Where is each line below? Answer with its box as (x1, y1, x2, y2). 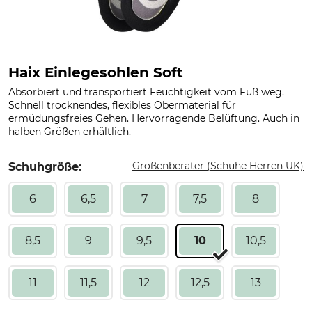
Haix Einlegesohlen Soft (8, 64, 183, 81)
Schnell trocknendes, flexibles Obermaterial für (8, 99, 236, 111)
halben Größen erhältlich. (8, 125, 131, 138)
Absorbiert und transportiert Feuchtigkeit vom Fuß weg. (8, 86, 284, 98)
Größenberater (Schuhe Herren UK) (132, 159, 304, 172)
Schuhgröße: (8, 160, 81, 173)
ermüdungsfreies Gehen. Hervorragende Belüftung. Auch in (8, 112, 299, 125)
